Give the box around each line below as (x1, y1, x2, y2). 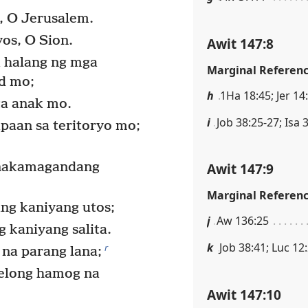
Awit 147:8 (207, 34, 274, 53)
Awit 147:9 (207, 159, 274, 179)
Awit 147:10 (207, 285, 281, 304)
